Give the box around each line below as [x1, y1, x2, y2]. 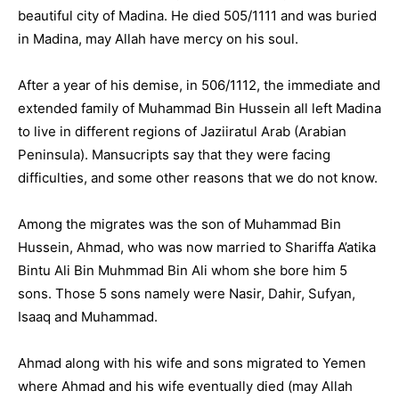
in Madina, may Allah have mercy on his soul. [18, 30, 298, 47]
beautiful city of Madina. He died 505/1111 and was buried [18, 7, 377, 24]
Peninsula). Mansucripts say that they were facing [18, 146, 330, 163]
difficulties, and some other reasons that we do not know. [18, 169, 378, 186]
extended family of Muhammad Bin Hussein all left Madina [18, 100, 381, 117]
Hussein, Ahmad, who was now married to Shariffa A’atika [18, 239, 376, 256]
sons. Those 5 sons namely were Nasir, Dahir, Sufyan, [18, 285, 355, 302]
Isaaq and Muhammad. [18, 308, 158, 325]
